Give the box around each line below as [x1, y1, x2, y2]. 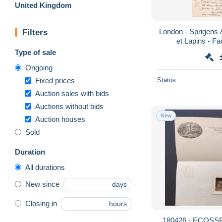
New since [25, 180, 59, 189]
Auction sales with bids [35, 89, 109, 98]
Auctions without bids [35, 102, 104, 111]
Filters [22, 27, 48, 37]
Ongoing [25, 63, 53, 72]
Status [157, 76, 176, 84]
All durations [25, 163, 65, 171]
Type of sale [15, 48, 56, 56]
